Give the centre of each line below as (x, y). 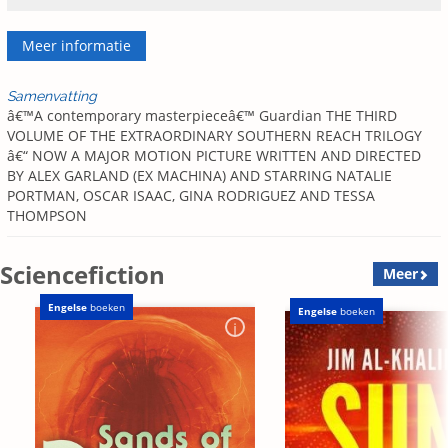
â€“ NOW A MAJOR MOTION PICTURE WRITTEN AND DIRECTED (214, 156)
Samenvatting (52, 96)
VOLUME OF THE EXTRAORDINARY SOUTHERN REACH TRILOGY (214, 136)
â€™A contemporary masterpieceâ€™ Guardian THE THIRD (202, 116)
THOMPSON (47, 216)
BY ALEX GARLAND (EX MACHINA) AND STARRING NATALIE (199, 176)
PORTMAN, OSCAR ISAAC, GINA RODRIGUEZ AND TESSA (191, 196)
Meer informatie (76, 46)
